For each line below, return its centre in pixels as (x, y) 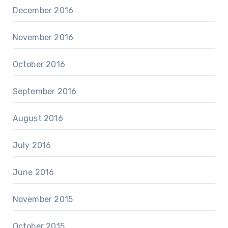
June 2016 (33, 173)
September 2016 (45, 92)
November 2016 (43, 38)
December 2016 (43, 11)
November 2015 (43, 199)
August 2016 (38, 119)
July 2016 (32, 146)
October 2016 (39, 65)
